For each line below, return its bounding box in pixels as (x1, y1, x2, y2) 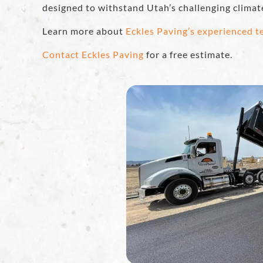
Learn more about (42, 25, 126, 37)
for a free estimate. (144, 49, 232, 60)
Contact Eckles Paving (42, 49, 144, 60)
